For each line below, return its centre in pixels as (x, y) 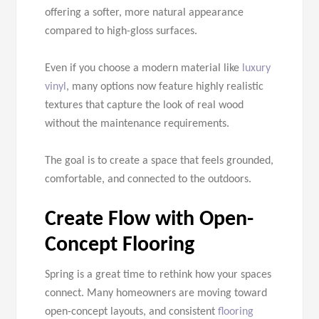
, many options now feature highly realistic (165, 87)
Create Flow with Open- (150, 220)
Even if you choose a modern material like (144, 69)
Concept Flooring (120, 246)
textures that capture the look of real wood (145, 106)
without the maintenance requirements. (137, 124)
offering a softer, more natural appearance (145, 13)
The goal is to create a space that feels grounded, (159, 161)
